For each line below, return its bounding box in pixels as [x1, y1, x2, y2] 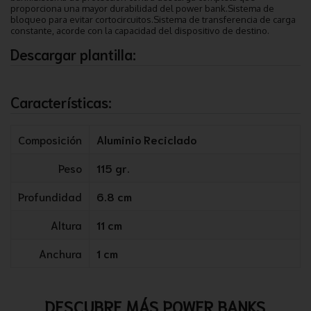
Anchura [39, 245, 82, 260]
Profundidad [18, 188, 82, 203]
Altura [51, 217, 82, 232]
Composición [18, 131, 82, 146]
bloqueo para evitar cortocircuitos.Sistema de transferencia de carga [10, 13, 296, 25]
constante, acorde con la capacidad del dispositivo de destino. [10, 24, 269, 36]
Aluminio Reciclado [96, 131, 196, 146]
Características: [10, 92, 112, 111]
